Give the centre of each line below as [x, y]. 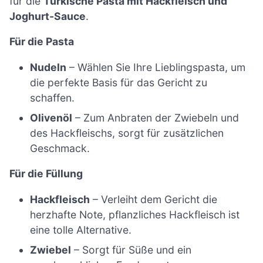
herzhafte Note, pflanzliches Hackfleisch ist [135, 215]
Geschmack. [60, 148]
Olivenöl [51, 117]
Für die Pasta [42, 42]
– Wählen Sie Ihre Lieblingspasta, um [156, 67]
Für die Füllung [46, 174]
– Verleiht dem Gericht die [154, 200]
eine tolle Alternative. [81, 230]
